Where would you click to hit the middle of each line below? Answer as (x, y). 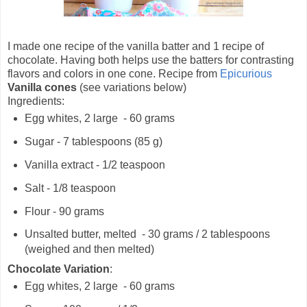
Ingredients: (36, 101)
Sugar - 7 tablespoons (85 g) (93, 142)
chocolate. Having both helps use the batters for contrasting (151, 60)
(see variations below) (132, 88)
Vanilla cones (42, 88)
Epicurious (246, 74)
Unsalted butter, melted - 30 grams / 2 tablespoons (147, 234)
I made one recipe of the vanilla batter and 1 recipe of (136, 47)
